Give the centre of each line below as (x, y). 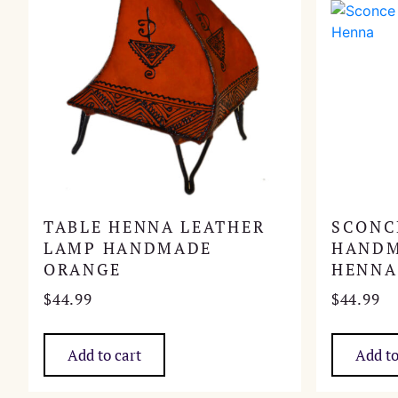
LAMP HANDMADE (128, 248)
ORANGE (83, 269)
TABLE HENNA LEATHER (155, 227)
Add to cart (104, 354)
